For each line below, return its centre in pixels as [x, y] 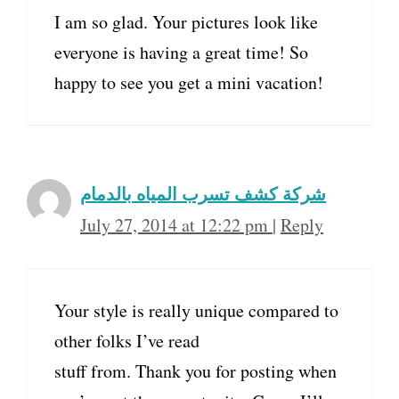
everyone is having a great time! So [181, 52]
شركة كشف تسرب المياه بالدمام [203, 193]
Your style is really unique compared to [196, 310]
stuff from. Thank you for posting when [195, 370]
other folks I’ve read [127, 340]
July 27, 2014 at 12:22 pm [176, 224]
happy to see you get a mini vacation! [189, 82]
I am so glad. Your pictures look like [186, 21]
